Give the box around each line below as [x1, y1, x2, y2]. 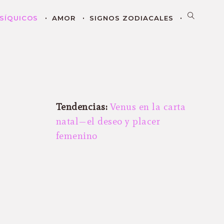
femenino [55, 129, 97, 141]
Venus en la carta [109, 100, 186, 112]
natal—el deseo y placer [55, 115, 160, 127]
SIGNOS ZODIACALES [89, 14, 173, 22]
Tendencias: [55, 100, 107, 112]
